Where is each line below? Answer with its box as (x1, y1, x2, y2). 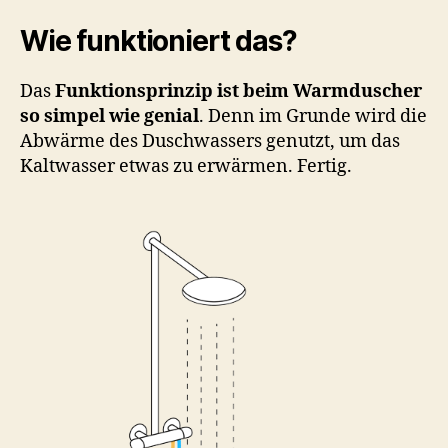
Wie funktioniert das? (20, 24, 297, 58)
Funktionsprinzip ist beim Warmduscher (55, 80, 422, 103)
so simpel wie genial (20, 105, 199, 128)
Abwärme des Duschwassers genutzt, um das (20, 130, 400, 153)
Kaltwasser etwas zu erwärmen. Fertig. (20, 155, 352, 178)
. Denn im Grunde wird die (199, 105, 427, 128)
